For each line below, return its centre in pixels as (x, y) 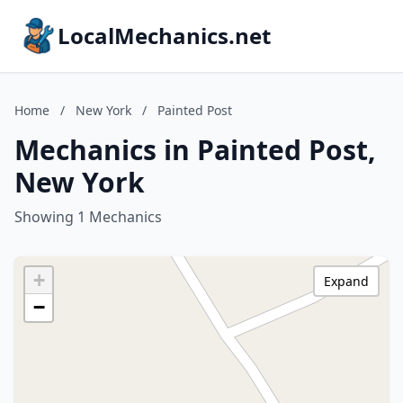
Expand (346, 281)
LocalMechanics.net (164, 36)
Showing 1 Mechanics (88, 217)
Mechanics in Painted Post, (195, 150)
